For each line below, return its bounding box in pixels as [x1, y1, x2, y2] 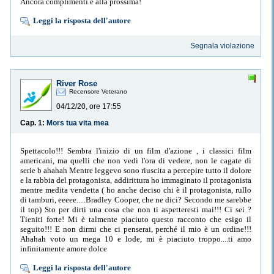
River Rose [56, 79, 97, 89]
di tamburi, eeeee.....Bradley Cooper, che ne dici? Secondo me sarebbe [20, 194, 251, 204]
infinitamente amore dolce [20, 243, 107, 253]
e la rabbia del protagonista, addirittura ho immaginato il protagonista [20, 175, 251, 185]
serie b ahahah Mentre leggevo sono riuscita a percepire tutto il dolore [20, 165, 251, 175]
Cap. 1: [20, 119, 46, 128]
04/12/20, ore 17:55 [56, 102, 121, 111]
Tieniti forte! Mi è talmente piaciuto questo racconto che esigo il [20, 214, 251, 224]
